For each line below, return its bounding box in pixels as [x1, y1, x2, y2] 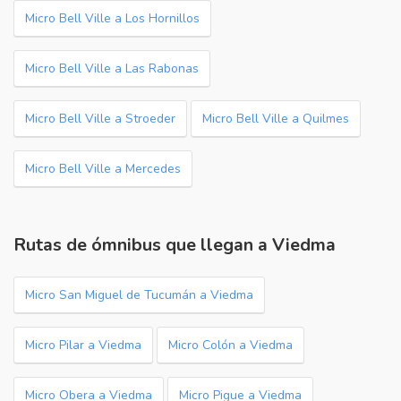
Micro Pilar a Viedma [25, 337, 141, 354]
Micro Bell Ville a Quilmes [202, 110, 349, 127]
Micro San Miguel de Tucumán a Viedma [25, 286, 253, 303]
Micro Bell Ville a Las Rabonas [25, 60, 199, 77]
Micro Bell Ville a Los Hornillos [25, 10, 200, 27]
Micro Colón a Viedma [168, 337, 293, 354]
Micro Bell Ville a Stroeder [25, 110, 175, 127]
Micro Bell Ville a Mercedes [25, 160, 181, 177]
